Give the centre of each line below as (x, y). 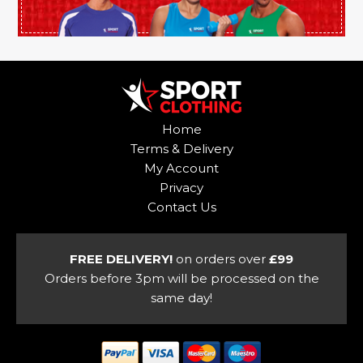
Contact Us (181, 207)
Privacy (181, 187)
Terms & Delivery (181, 148)
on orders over (221, 258)
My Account (181, 168)
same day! (181, 297)
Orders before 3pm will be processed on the (181, 278)
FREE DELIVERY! (121, 258)
